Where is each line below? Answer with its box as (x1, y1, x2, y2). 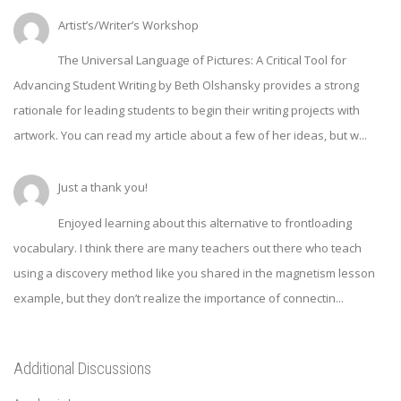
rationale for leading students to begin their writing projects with (13, 102, 360, 119)
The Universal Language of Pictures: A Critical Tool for (58, 52, 346, 69)
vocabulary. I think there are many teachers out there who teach (13, 239, 362, 256)
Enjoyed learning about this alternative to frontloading (58, 214, 352, 231)
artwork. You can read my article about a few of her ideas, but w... (13, 127, 367, 144)
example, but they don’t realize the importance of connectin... (13, 289, 344, 306)
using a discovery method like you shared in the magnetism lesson (13, 264, 375, 281)
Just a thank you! (58, 179, 148, 196)
